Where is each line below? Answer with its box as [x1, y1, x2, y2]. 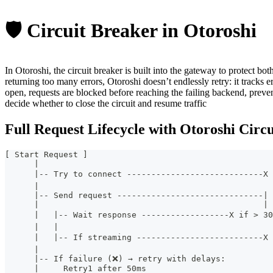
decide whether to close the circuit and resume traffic [5, 98, 207, 109]
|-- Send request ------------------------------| [5, 190, 268, 200]
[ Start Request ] [5, 149, 88, 159]
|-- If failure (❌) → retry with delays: [5, 253, 225, 263]
